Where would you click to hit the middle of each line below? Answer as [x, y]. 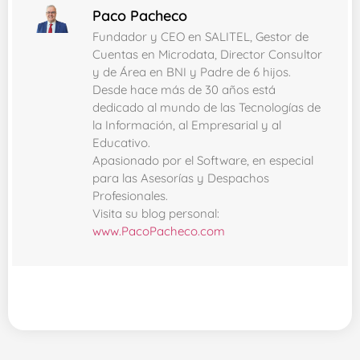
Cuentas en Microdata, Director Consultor [207, 55]
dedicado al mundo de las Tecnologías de [207, 108]
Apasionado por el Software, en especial [203, 161]
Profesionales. [130, 196]
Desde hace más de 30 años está [184, 90]
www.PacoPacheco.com [159, 231]
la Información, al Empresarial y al [187, 125]
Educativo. [121, 143]
